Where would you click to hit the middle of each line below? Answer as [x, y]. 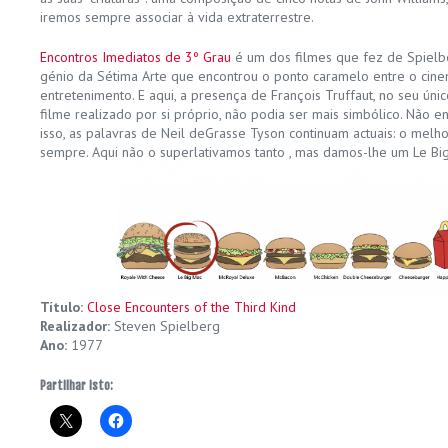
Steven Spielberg [165, 326]
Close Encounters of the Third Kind [191, 307]
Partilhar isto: [76, 386]
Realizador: [75, 326]
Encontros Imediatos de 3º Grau [135, 56]
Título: [63, 307]
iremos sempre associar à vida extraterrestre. [177, 16]
